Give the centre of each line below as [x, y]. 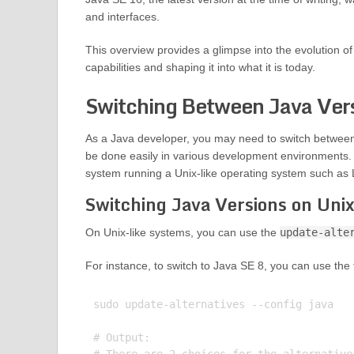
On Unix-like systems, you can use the [182, 233]
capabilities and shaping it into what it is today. [200, 68]
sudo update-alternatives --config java [213, 305]
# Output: [121, 338]
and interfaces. [122, 17]
